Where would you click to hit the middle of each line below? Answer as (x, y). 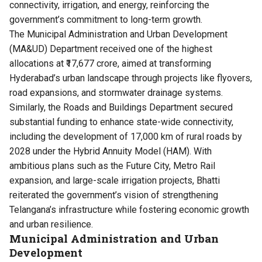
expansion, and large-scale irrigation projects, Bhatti (115, 181)
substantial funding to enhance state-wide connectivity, (121, 122)
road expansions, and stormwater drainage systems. (116, 93)
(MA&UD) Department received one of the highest (111, 49)
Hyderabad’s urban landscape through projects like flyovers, (131, 78)
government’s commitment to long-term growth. (106, 20)
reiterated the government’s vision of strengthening (114, 195)
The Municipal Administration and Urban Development (118, 35)
